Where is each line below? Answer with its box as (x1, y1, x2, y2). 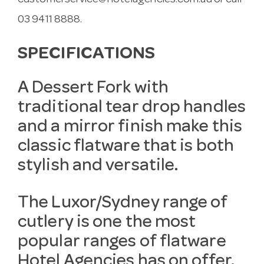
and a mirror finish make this (18, 118, 242, 137)
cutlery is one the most (18, 214, 196, 232)
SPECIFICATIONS (18, 45, 156, 64)
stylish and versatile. (18, 157, 179, 176)
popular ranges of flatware (18, 233, 226, 252)
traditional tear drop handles (18, 99, 246, 117)
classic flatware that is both (18, 138, 234, 156)
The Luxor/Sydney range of (18, 194, 228, 213)
